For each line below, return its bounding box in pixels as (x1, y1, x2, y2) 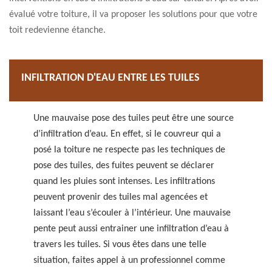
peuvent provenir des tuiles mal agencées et (33, 192, 208, 202)
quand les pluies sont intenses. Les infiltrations (33, 177, 215, 186)
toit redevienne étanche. (9, 25, 106, 35)
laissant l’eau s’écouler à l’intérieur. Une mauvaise (33, 208, 231, 218)
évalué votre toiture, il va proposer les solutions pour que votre (9, 10, 257, 19)
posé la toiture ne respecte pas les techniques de (33, 145, 225, 155)
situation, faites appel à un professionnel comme (33, 256, 225, 265)
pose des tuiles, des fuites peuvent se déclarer (33, 161, 214, 171)
